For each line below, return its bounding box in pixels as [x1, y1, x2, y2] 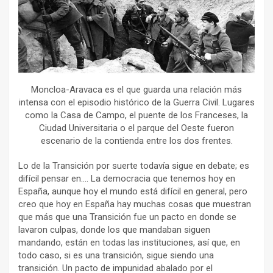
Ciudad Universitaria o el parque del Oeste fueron [39, 122, 234, 134]
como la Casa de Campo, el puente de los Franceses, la [25, 110, 248, 121]
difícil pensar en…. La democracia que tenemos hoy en [18, 173, 235, 185]
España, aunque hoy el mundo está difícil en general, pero [18, 186, 247, 197]
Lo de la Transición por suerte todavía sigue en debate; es [18, 160, 249, 172]
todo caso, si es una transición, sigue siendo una [18, 250, 214, 261]
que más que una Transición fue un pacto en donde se [18, 211, 236, 223]
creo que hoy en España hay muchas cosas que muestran [18, 199, 251, 210]
